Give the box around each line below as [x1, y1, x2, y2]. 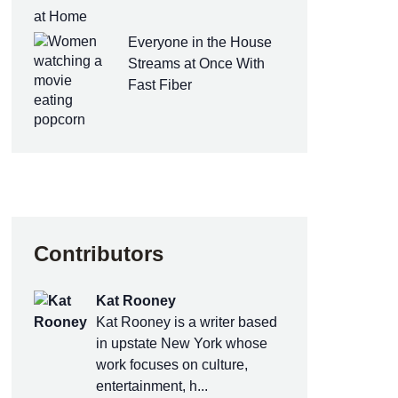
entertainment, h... [96, 378, 208, 394]
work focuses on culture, [96, 356, 248, 372]
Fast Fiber [128, 76, 192, 92]
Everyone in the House [128, 34, 272, 50]
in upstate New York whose [96, 335, 267, 351]
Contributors [34, 241, 163, 266]
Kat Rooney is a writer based [96, 314, 277, 330]
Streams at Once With [128, 55, 265, 71]
